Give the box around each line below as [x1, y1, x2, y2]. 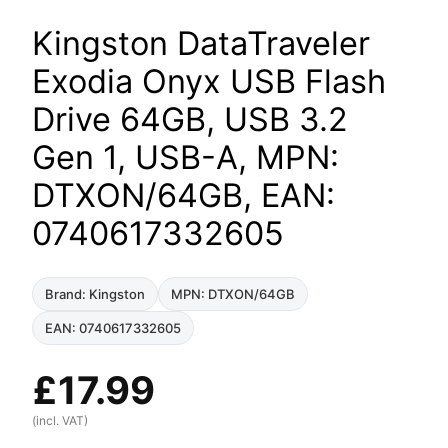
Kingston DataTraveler [32, 23, 370, 63]
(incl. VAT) [32, 412, 88, 428]
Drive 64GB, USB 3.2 [32, 99, 348, 139]
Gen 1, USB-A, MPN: [32, 137, 339, 177]
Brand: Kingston [45, 285, 145, 302]
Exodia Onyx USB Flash [32, 61, 386, 101]
